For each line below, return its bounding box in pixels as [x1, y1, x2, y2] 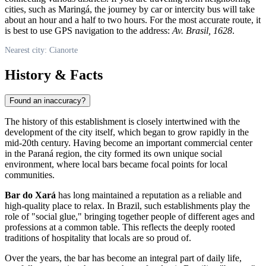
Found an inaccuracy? [9, 96, 85, 106]
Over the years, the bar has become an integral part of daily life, [5, 253, 242, 264]
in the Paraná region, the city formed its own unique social [5, 148, 222, 159]
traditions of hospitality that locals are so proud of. [5, 233, 191, 243]
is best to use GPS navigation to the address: [5, 25, 172, 36]
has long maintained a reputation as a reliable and [56, 190, 242, 201]
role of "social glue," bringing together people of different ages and [5, 211, 255, 222]
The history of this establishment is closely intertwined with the [5, 116, 240, 127]
